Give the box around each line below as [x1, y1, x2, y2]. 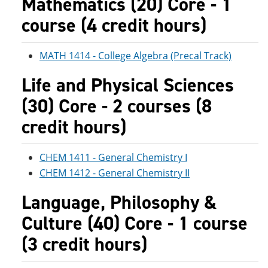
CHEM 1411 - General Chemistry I [39, 151, 187, 164]
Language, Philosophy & [22, 190, 217, 215]
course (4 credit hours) [22, 13, 206, 38]
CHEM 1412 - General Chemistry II [39, 166, 190, 179]
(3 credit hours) [22, 232, 147, 257]
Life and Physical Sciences [22, 72, 234, 98]
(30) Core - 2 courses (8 [22, 93, 212, 118]
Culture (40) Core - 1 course [22, 211, 248, 236]
